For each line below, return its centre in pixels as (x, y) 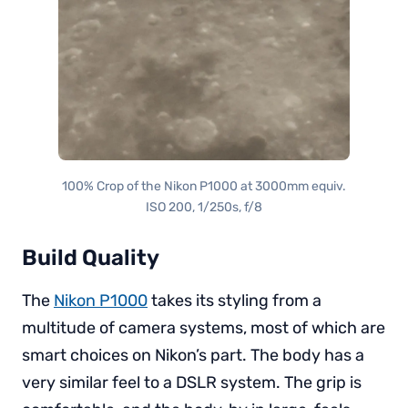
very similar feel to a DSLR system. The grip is (192, 382)
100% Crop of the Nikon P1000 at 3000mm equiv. (204, 186)
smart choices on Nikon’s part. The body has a (193, 355)
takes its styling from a (235, 300)
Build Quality (91, 257)
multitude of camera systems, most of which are (204, 327)
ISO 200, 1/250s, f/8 (204, 207)
